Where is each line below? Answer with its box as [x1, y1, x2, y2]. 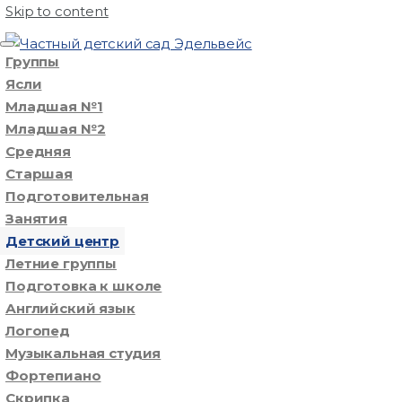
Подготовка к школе [5, 276, 162, 294]
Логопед [5, 321, 70, 339]
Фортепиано [5, 366, 101, 384]
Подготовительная [5, 187, 149, 205]
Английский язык [5, 299, 135, 317]
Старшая [5, 164, 73, 182]
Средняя [5, 142, 71, 160]
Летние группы [5, 254, 118, 272]
